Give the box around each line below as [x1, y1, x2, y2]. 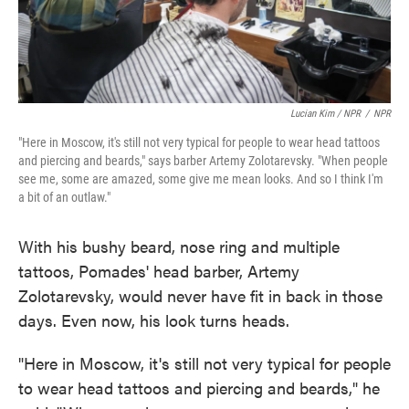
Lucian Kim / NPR [290, 107, 361, 120]
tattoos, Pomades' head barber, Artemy [18, 258, 299, 282]
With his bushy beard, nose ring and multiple [18, 234, 340, 257]
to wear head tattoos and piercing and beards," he [18, 375, 380, 399]
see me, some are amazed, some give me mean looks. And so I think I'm [18, 171, 383, 186]
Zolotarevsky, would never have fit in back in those [18, 283, 383, 307]
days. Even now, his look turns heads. [18, 308, 289, 331]
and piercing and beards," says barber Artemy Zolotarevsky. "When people [18, 152, 388, 168]
